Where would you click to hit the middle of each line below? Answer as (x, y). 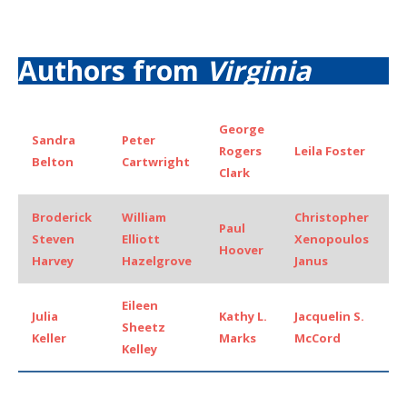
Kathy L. (243, 316)
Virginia (258, 70)
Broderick (62, 217)
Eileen (140, 305)
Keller (49, 338)
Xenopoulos (332, 238)
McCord (318, 338)
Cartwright (156, 161)
